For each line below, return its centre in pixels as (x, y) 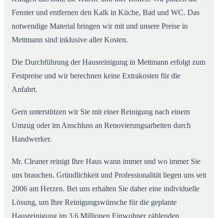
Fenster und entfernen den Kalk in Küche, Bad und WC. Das (106, 13)
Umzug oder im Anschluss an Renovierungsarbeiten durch (101, 126)
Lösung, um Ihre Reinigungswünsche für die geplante (94, 202)
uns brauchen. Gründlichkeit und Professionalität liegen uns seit (109, 175)
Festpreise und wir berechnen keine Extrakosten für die (96, 76)
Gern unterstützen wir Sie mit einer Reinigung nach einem (101, 112)
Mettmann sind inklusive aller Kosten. (70, 40)
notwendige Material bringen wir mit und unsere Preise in (100, 26)
